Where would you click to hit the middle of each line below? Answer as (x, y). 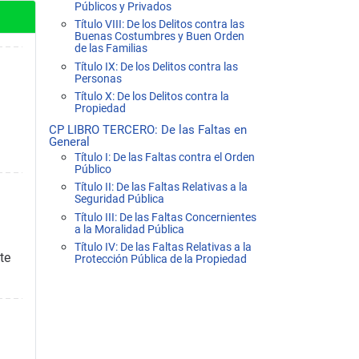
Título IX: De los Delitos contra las (156, 67)
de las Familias (111, 49)
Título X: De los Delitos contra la (152, 97)
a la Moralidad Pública (129, 229)
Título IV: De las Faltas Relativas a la (163, 248)
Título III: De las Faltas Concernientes (165, 217)
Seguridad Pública (119, 200)
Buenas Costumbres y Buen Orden (159, 37)
